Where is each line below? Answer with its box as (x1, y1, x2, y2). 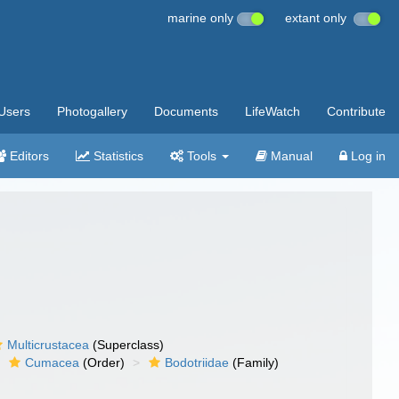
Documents (154, 104, 218, 118)
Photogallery (57, 104, 127, 118)
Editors (6, 149, 49, 163)
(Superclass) (89, 338, 165, 352)
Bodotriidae (165, 355, 230, 370)
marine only (167, 11, 237, 25)
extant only (285, 11, 354, 25)
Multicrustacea (7, 338, 90, 352)
